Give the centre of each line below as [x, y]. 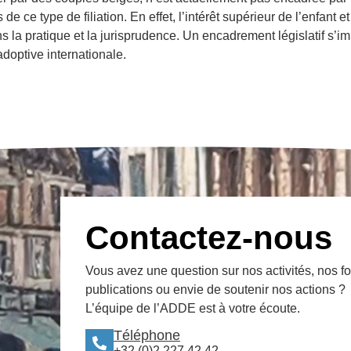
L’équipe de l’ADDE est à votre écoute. [193, 308]
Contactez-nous [209, 237]
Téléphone [147, 335]
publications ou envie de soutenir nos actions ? [215, 289]
